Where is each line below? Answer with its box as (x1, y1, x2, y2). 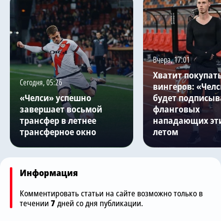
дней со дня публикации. (55, 197, 143, 209)
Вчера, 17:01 (153, 54, 190, 65)
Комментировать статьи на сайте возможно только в (20, 187, 203, 199)
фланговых (153, 103, 200, 115)
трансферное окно (20, 125, 96, 138)
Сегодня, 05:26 (20, 76, 62, 88)
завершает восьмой (20, 103, 102, 115)
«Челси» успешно (20, 91, 91, 104)
